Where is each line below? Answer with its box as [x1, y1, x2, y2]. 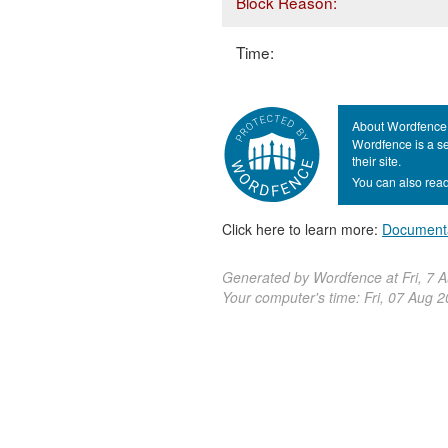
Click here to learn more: [222, 218, 382, 239]
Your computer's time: [222, 286, 364, 307]
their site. [352, 152, 401, 170]
